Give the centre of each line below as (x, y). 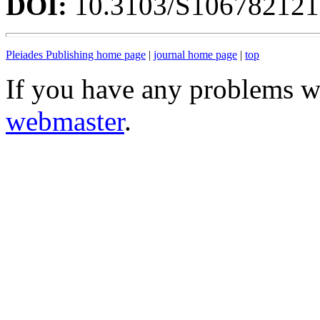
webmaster (65, 121)
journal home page (195, 54)
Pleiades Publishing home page (76, 54)
